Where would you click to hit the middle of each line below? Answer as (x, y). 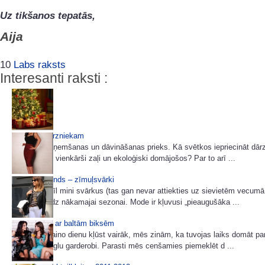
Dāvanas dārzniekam (48, 135)
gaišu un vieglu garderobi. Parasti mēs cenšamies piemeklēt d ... (123, 245)
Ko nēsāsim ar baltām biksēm (63, 223)
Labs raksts (40, 64)
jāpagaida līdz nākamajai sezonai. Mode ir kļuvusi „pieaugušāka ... (125, 202)
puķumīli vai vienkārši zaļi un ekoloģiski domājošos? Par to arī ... (123, 158)
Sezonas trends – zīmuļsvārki (63, 179)
